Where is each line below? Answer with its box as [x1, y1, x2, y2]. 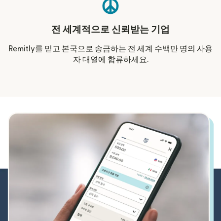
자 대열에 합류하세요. [73, 56, 148, 64]
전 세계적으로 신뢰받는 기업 [51, 25, 170, 35]
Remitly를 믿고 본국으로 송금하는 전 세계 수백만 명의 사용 [8, 45, 213, 53]
